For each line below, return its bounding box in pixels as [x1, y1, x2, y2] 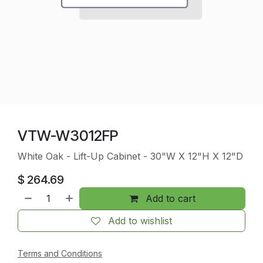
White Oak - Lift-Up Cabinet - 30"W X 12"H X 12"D [18, 150, 243, 162]
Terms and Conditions [18, 248, 102, 258]
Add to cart [143, 192, 196, 204]
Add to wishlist [108, 214, 172, 227]
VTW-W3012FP [18, 126, 118, 144]
